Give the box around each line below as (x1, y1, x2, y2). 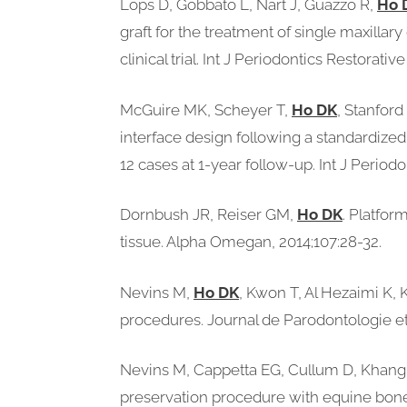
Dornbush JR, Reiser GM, (120, 205, 297, 224)
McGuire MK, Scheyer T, (120, 100, 292, 119)
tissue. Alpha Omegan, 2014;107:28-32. (120, 233, 382, 252)
